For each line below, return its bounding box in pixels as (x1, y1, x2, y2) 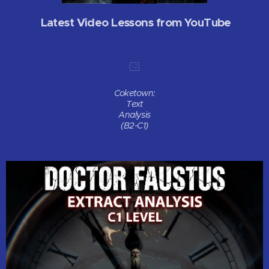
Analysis (118, 109, 151, 121)
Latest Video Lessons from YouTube (38, 14, 231, 30)
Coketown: (113, 88, 156, 99)
